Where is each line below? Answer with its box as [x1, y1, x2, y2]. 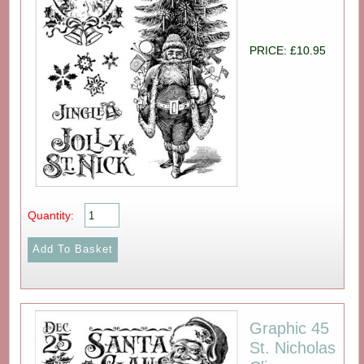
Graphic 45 [249, 318, 330, 337]
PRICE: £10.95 [249, 44, 327, 58]
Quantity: [27, 208, 74, 222]
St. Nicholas [249, 338, 336, 357]
